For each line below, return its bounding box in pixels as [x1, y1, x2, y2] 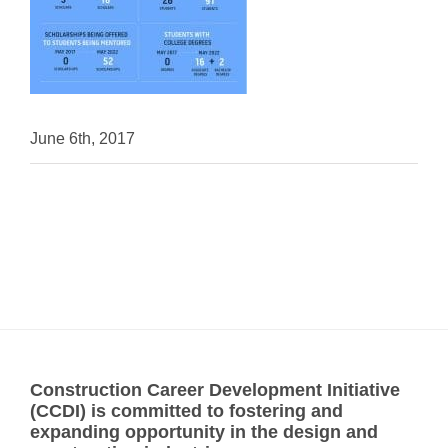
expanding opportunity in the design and [30, 422, 378, 443]
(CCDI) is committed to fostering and [30, 401, 343, 422]
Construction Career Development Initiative [30, 380, 400, 401]
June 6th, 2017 [30, 130, 135, 148]
